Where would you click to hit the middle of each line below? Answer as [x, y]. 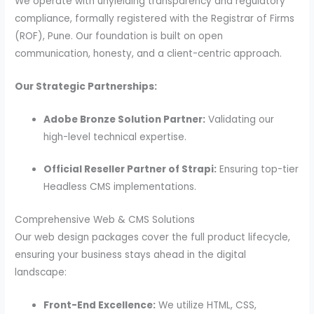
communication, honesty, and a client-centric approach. [149, 53]
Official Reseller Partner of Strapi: [130, 170]
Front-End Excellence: [100, 306]
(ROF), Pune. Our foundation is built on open [119, 36]
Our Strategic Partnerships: [86, 86]
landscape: [41, 273]
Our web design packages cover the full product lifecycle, [153, 238]
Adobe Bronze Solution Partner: [125, 119]
